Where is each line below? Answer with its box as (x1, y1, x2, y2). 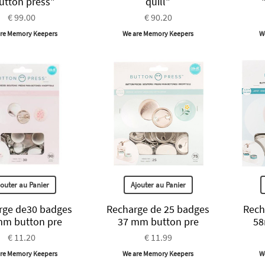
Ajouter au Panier (130, 179, 186, 190)
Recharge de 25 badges (106, 202, 210, 216)
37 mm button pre (117, 214, 199, 228)
